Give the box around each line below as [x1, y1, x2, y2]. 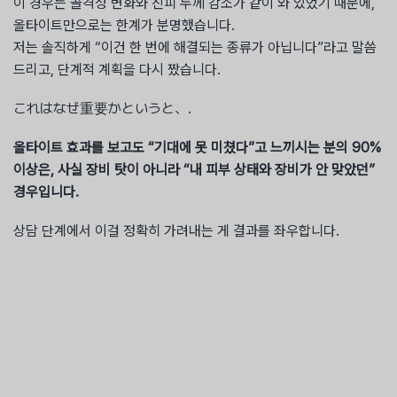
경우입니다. [13, 183, 79, 201]
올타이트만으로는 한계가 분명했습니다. [13, 16, 235, 34]
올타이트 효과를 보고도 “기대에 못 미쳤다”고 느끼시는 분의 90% [13, 139, 381, 157]
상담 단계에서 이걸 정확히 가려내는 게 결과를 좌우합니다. [13, 222, 339, 240]
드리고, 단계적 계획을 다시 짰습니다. [13, 60, 221, 78]
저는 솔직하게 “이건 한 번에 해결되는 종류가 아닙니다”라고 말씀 [13, 38, 377, 56]
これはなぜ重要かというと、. [13, 100, 191, 118]
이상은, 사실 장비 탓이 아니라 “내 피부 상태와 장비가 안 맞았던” [13, 161, 375, 179]
